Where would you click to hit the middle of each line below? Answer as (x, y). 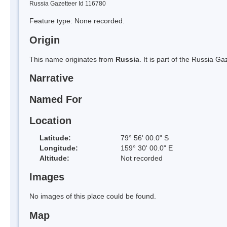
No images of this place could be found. (93, 196)
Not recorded (142, 158)
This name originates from (72, 59)
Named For (56, 100)
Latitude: (55, 138)
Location (50, 120)
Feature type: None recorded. (77, 21)
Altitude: (54, 158)
